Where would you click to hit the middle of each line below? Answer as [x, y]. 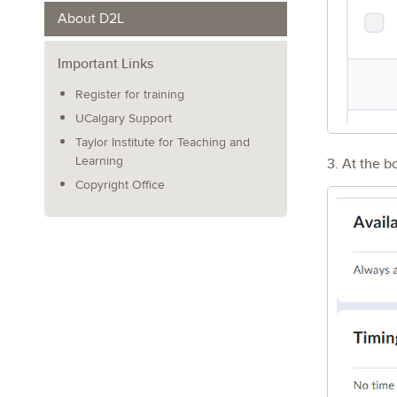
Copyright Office [120, 185]
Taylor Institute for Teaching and [163, 142]
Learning [99, 161]
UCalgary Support [124, 118]
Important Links [105, 63]
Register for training [130, 94]
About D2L [91, 19]
